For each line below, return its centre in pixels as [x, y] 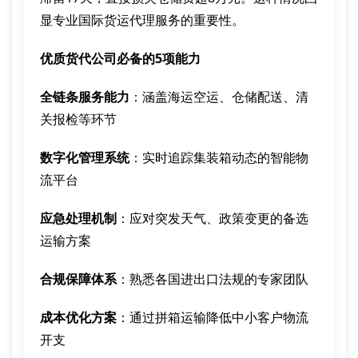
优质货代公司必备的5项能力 [120, 58]
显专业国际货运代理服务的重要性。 [142, 20]
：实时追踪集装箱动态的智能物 [219, 157]
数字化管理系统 [85, 157]
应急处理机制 [78, 218]
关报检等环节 [78, 119]
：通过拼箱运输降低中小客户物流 [213, 317]
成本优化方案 [78, 317]
